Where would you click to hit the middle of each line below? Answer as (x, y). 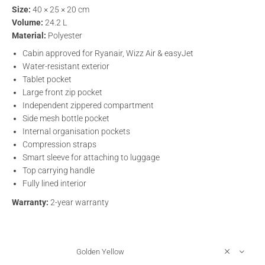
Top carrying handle (59, 170)
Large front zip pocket (63, 92)
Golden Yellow (101, 251)
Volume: (28, 22)
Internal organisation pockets (77, 131)
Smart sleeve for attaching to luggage (91, 157)
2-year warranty (79, 202)
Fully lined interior (55, 183)
